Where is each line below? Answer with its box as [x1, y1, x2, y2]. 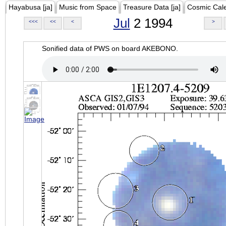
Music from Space [59, 3, 117, 11]
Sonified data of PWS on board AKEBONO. [42, 44, 178, 52]
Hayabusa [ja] [9, 3, 52, 11]
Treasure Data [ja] [123, 3, 181, 11]
